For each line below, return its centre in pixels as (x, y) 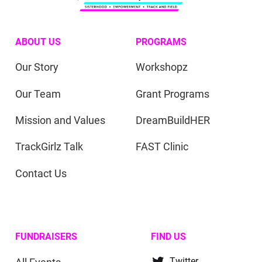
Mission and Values (61, 120)
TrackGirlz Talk (49, 147)
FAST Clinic (162, 147)
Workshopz (162, 67)
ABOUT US (38, 42)
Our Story (37, 67)
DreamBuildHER (173, 120)
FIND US (169, 237)
